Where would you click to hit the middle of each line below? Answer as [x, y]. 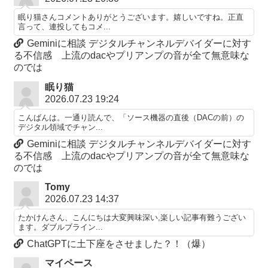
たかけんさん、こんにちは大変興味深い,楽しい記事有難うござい [132, 218]
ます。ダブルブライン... [60, 227]
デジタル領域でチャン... [60, 127]
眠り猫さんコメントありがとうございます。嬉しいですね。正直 [130, 17]
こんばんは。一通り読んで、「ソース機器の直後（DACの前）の [131, 117]
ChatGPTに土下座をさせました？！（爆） [118, 244]
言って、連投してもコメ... [64, 27]
